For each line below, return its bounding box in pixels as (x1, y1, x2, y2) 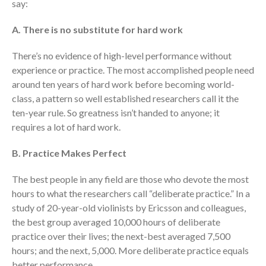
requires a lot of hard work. (12, 121, 121, 133)
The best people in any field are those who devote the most (12, 173, 249, 185)
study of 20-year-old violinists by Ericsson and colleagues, (12, 202, 246, 214)
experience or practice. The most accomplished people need (12, 64, 254, 76)
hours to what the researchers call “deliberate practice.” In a (12, 188, 250, 199)
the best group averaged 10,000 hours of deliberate (12, 216, 220, 228)
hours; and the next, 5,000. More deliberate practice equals (12, 245, 249, 256)
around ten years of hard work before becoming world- (12, 78, 235, 90)
